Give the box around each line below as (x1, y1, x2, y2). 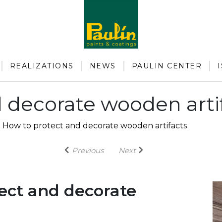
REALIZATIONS (9, 61, 74, 71)
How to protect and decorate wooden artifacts (2, 121, 187, 131)
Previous (72, 146, 104, 156)
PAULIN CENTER (131, 61, 202, 71)
